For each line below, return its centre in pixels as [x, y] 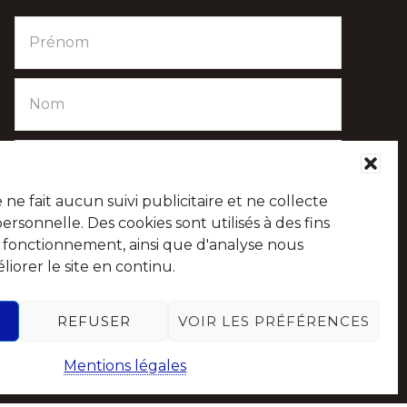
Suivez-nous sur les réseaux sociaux [148, 280]
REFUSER [94, 321]
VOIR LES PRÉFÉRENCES [273, 321]
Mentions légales [125, 366]
